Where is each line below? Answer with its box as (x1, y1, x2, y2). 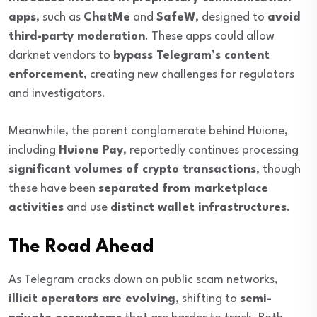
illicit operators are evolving (8, 293, 175, 306)
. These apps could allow (145, 30, 275, 43)
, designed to (195, 11, 267, 24)
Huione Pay (59, 144, 123, 157)
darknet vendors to (8, 50, 113, 62)
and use (64, 202, 110, 214)
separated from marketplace (98, 183, 268, 195)
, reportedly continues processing (123, 144, 299, 157)
